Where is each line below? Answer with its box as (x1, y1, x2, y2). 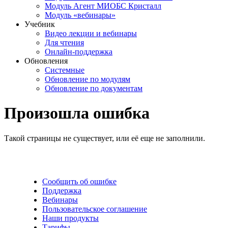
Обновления (24, 56, 68, 65)
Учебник (24, 20, 55, 28)
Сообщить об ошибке (42, 177, 117, 186)
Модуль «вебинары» (45, 11, 116, 19)
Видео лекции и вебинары (45, 29, 137, 38)
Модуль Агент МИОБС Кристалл (45, 2, 161, 10)
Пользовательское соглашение (42, 204, 147, 213)
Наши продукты (42, 213, 99, 222)
